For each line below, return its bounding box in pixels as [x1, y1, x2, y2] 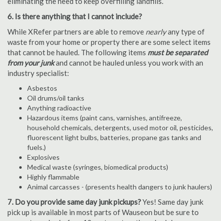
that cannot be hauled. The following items [7, 48, 147, 57]
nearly [146, 27, 166, 36]
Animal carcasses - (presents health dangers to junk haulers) [27, 183, 212, 191]
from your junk [7, 58, 54, 67]
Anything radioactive [27, 104, 91, 112]
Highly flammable [27, 173, 79, 181]
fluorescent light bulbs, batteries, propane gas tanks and [27, 133, 201, 142]
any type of [166, 27, 205, 36]
